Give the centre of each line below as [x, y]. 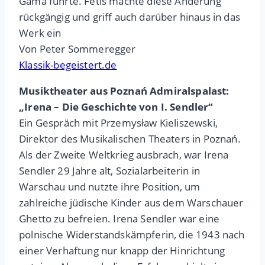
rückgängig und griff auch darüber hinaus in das [130, 17]
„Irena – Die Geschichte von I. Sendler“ [116, 107]
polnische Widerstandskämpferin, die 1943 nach [132, 235]
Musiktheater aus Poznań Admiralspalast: [124, 91]
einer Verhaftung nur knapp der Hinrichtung [122, 251]
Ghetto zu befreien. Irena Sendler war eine [119, 219]
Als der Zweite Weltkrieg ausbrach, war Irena [124, 155]
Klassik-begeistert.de [68, 65]
